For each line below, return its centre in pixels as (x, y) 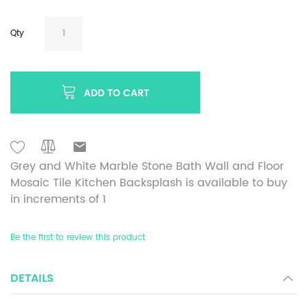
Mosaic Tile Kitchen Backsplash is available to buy (149, 183)
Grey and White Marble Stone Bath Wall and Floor (147, 166)
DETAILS (32, 278)
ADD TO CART (117, 93)
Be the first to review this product (78, 237)
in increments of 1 (58, 199)
